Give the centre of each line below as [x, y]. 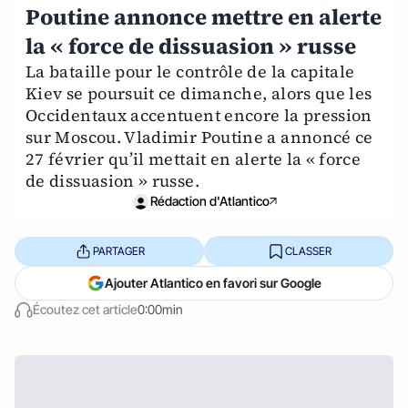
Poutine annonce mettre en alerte [204, 17]
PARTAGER [118, 250]
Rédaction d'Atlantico [209, 201]
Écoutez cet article [85, 309]
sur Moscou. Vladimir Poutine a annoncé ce [199, 137]
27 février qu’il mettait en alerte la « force [194, 159]
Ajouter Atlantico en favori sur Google [213, 283]
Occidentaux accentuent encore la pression [199, 115]
